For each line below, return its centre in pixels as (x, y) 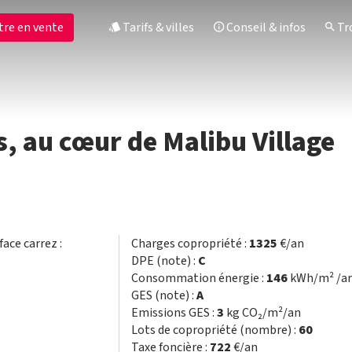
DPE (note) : (164, 261)
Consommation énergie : (198, 278)
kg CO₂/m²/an (262, 313)
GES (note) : (163, 295)
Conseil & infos (265, 27)
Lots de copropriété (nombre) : (214, 330)
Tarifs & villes (157, 27)
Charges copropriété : (190, 244)
